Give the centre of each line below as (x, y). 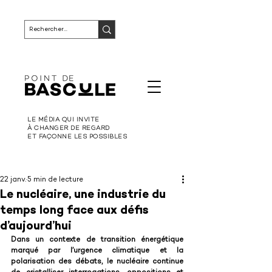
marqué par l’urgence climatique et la (97, 251)
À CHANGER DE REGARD (69, 128)
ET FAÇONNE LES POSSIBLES (77, 137)
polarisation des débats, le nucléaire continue (97, 262)
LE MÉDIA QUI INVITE (63, 120)
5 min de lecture (55, 180)
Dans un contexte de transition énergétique (97, 240)
